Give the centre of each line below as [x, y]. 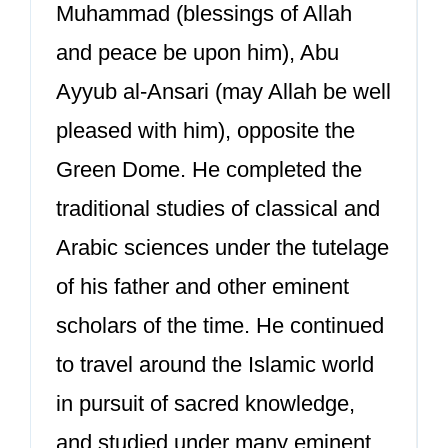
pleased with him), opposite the [205, 130]
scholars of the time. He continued [220, 325]
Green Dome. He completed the [209, 169]
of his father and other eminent [202, 286]
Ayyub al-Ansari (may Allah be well [223, 91]
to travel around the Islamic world [215, 364]
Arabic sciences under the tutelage [222, 247]
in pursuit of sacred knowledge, [205, 403]
